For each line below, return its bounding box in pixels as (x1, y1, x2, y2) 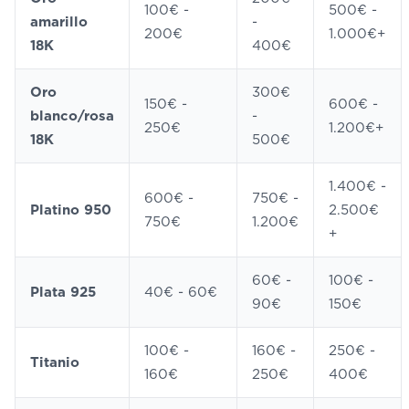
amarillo (30, 14, 88, 30)
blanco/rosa (30, 108, 114, 124)
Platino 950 (30, 202, 111, 218)
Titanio (30, 354, 79, 371)
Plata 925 (30, 284, 96, 300)
